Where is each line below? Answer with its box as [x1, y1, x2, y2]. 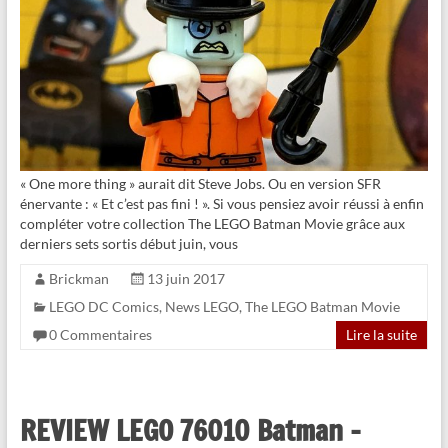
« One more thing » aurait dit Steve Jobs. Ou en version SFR [19, 174, 381, 192]
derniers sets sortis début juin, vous [19, 234, 238, 252]
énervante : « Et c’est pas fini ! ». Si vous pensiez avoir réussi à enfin [19, 194, 424, 212]
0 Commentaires [48, 325, 152, 343]
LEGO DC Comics [48, 297, 159, 315]
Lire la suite [346, 325, 418, 343]
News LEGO [164, 297, 239, 315]
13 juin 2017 [146, 269, 225, 287]
